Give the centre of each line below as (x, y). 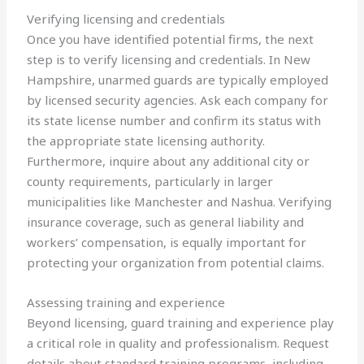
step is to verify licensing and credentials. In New (169, 60)
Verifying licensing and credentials (126, 19)
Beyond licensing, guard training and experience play (181, 323)
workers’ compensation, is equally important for (167, 243)
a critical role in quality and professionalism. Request (178, 343)
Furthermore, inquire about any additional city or (169, 161)
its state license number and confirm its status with (174, 121)
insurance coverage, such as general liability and (166, 222)
